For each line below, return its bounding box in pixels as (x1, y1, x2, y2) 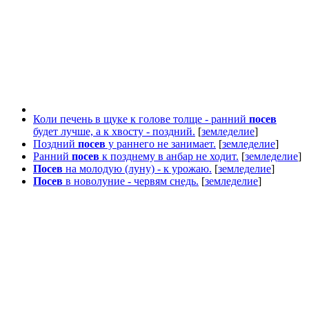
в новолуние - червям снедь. (63, 175, 199, 187)
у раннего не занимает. (106, 137, 216, 150)
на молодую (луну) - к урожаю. (63, 162, 212, 175)
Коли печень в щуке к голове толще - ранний (33, 112, 249, 125)
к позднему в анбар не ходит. (99, 150, 239, 162)
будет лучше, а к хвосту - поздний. (33, 125, 195, 137)
